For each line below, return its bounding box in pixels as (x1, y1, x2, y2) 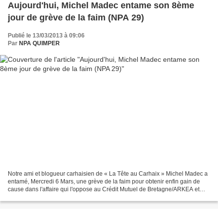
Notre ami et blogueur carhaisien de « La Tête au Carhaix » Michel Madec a (8, 170, 208, 177)
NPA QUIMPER (19, 40, 60, 47)
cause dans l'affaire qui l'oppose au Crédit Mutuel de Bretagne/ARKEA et (8, 185, 200, 193)
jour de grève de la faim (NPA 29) (8, 13, 144, 23)
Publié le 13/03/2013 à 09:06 (8, 32, 85, 39)
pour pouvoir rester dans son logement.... (8, 193, 116, 200)
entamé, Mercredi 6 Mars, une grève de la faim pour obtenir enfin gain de (8, 178, 200, 185)
